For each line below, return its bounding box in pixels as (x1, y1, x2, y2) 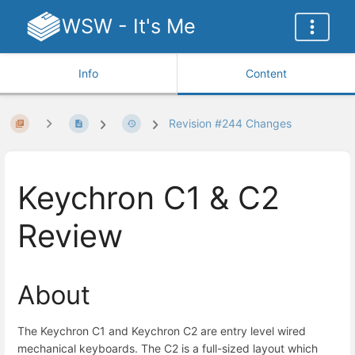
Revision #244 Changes (169, 116, 292, 131)
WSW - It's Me (61, 14, 196, 38)
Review (17, 217, 123, 256)
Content (246, 67, 287, 80)
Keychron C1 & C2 (17, 179, 280, 218)
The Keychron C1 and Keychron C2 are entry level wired (17, 323, 306, 338)
